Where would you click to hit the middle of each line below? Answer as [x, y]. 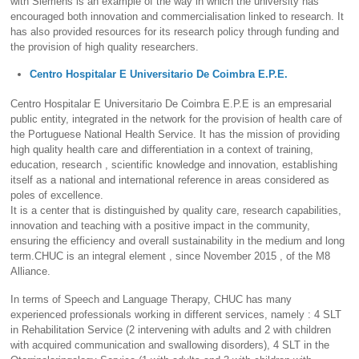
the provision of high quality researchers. [105, 47]
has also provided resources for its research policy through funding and [175, 32]
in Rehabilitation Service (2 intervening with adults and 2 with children [171, 329]
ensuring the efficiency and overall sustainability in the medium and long [178, 241]
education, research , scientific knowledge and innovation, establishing [174, 165]
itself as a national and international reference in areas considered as [170, 180]
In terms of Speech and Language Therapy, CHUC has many [151, 299]
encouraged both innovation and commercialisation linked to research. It [177, 17]
